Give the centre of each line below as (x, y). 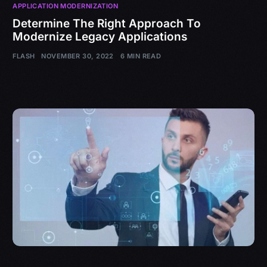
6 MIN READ (141, 56)
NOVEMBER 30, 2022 (77, 56)
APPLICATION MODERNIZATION (66, 6)
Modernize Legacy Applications (100, 36)
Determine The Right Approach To (107, 23)
